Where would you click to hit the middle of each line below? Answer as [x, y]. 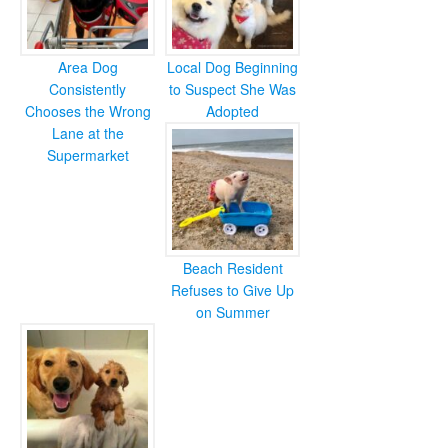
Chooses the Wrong [87, 111]
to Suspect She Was [232, 89]
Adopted [232, 111]
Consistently [87, 89]
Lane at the [87, 133]
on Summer [232, 312]
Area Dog [87, 67]
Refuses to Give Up [232, 290]
